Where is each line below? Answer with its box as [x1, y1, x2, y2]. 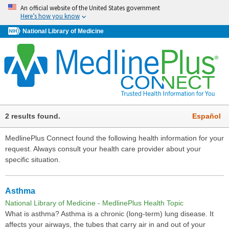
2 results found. [5, 111, 60, 120]
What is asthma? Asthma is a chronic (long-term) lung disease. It [5, 210, 214, 218]
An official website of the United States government [20, 4, 160, 12]
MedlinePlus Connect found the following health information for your [5, 133, 224, 142]
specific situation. [5, 155, 60, 164]
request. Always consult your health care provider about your [5, 144, 201, 153]
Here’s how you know [20, 12, 80, 20]
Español [192, 111, 221, 120]
